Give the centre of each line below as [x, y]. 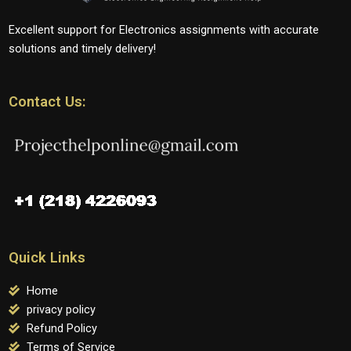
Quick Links [47, 258]
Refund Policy [62, 329]
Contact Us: [47, 102]
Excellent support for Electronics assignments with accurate [164, 29]
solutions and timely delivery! [82, 48]
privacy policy [61, 310]
